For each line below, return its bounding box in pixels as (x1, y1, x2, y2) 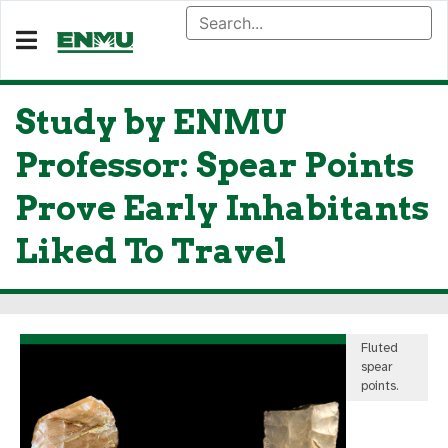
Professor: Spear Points (15, 145, 414, 185)
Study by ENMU (15, 102, 287, 142)
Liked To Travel (15, 231, 287, 271)
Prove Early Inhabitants (15, 188, 429, 228)
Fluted (361, 340, 399, 356)
